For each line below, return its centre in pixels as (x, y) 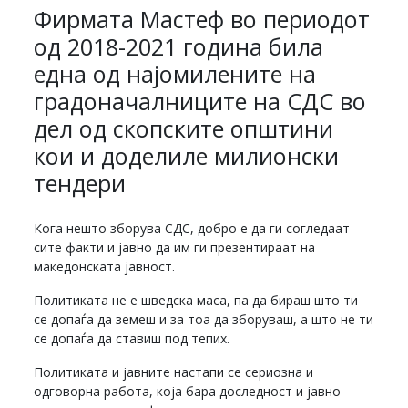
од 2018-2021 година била (179, 46)
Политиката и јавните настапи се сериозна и (174, 372)
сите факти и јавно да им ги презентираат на (175, 247)
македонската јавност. (105, 266)
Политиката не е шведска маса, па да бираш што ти (196, 300)
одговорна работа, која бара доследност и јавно (188, 391)
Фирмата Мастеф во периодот (202, 19)
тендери (80, 183)
